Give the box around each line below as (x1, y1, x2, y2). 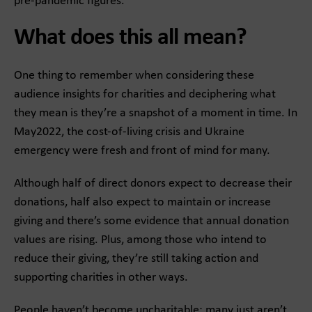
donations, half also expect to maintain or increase (14, 196, 271, 209)
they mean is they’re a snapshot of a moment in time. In (14, 107, 297, 120)
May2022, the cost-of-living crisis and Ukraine (14, 125, 244, 139)
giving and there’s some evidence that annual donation (14, 214, 289, 228)
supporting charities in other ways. (14, 271, 188, 284)
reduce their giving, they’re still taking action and (14, 252, 258, 265)
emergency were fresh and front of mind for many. (14, 144, 270, 157)
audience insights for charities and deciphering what (14, 88, 276, 101)
